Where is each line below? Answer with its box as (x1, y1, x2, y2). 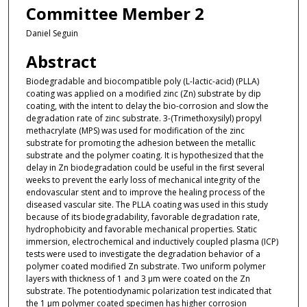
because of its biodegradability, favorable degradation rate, (25, 211, 260, 223)
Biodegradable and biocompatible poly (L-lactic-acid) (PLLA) (25, 75, 259, 88)
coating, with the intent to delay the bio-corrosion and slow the (25, 100, 269, 112)
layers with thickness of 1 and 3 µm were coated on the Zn (25, 273, 250, 285)
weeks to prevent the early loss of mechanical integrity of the (25, 174, 260, 186)
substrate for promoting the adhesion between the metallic (25, 137, 256, 149)
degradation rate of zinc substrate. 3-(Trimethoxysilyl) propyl (25, 112, 262, 125)
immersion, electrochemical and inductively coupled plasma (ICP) (25, 236, 278, 248)
